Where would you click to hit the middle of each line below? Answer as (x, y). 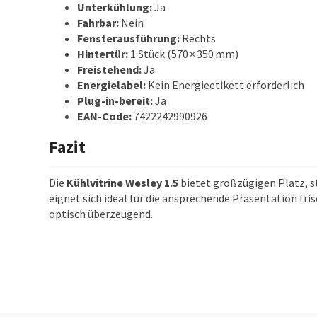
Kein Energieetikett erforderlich (225, 85)
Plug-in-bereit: (115, 100)
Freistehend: (109, 69)
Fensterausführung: (128, 38)
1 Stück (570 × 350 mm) (183, 54)
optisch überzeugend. (100, 214)
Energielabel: (111, 85)
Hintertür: (102, 54)
